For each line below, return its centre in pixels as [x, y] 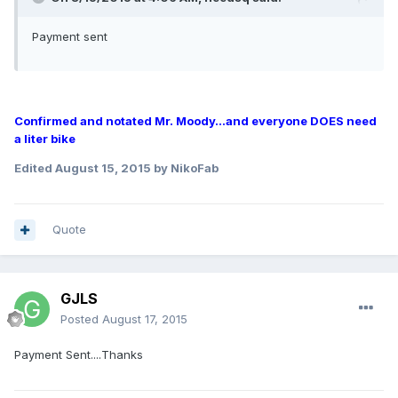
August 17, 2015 [145, 319]
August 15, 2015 [103, 168]
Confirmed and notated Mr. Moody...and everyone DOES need [195, 121]
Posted [81, 319]
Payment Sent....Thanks [79, 355]
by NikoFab [185, 168]
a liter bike [45, 139]
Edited [35, 168]
